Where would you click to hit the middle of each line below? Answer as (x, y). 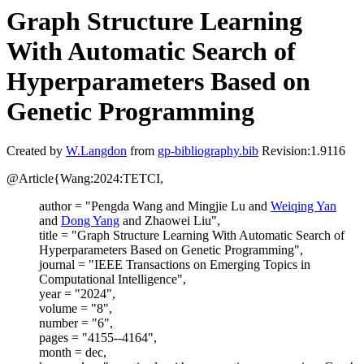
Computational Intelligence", (113, 279)
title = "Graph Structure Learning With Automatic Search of (192, 236)
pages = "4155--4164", (98, 338)
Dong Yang (90, 221)
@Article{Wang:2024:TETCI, (85, 179)
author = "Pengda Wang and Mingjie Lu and (155, 206)
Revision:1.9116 (302, 151)
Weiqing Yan (303, 206)
